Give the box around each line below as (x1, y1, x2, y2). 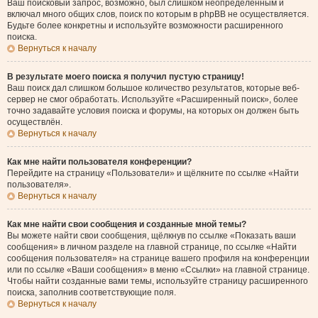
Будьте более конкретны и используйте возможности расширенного (7, 21, 283, 31)
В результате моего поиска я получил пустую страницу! (7, 72, 244, 82)
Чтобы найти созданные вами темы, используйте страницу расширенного (7, 276, 308, 286)
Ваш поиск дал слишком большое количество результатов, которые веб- (7, 83, 300, 93)
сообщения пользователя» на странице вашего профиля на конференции (7, 253, 309, 263)
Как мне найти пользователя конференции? (7, 157, 192, 167)
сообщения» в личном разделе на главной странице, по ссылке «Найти (7, 242, 297, 252)
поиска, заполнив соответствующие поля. (7, 287, 176, 297)
